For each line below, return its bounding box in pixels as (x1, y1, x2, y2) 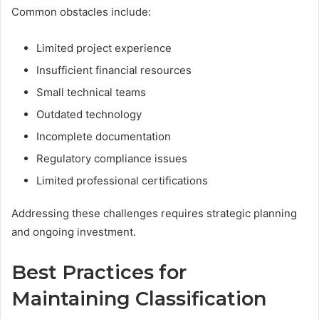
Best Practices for (11, 261, 187, 285)
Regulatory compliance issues (36, 152, 187, 166)
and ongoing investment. (11, 225, 136, 239)
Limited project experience (36, 41, 172, 56)
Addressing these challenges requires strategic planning (11, 206, 297, 221)
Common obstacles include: (11, 5, 151, 19)
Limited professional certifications (36, 174, 208, 188)
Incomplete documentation (36, 130, 171, 144)
